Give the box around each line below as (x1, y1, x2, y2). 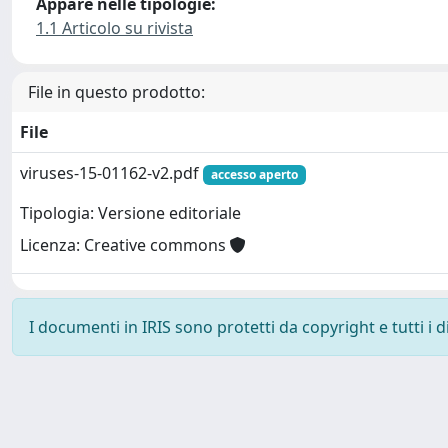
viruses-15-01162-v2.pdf (20, 162, 203, 184)
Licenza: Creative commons (20, 234, 230, 257)
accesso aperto (210, 166, 298, 183)
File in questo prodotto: (28, 81, 205, 103)
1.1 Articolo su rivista (36, 17, 193, 39)
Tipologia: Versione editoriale (20, 202, 241, 225)
